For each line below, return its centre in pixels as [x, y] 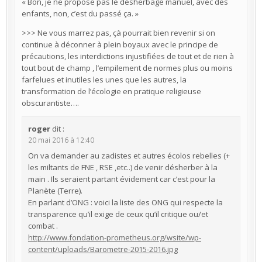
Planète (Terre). [55, 190]
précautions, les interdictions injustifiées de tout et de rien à [127, 56]
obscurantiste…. [50, 103]
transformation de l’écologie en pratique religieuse [111, 91]
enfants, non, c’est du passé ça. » [80, 13]
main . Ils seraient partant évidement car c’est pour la [121, 179]
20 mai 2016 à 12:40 [61, 140]
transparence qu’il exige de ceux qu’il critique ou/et [118, 214]
